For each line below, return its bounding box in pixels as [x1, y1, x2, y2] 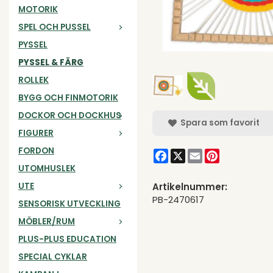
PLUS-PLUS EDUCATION [18, 233, 116, 245]
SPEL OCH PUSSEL [18, 21, 91, 33]
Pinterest [219, 146, 261, 160]
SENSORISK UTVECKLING [18, 197, 121, 210]
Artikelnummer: [152, 180, 227, 193]
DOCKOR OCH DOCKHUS [18, 109, 121, 121]
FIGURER [18, 127, 54, 139]
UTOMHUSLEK [18, 162, 76, 174]
